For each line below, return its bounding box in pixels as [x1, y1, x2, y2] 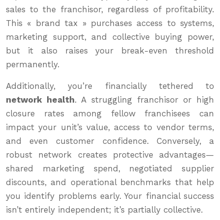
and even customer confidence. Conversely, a [6, 136, 214, 146]
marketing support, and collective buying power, [6, 32, 214, 42]
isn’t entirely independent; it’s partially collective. [6, 205, 203, 215]
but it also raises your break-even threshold [6, 46, 214, 56]
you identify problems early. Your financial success [6, 191, 214, 201]
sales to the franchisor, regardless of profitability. [6, 4, 214, 15]
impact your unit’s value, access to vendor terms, [6, 122, 214, 133]
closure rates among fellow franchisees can [6, 109, 214, 119]
